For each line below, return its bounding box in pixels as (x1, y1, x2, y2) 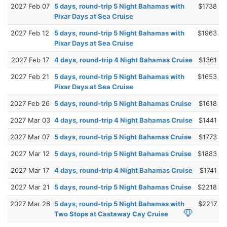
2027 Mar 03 (10, 116, 50, 124)
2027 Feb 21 (11, 72, 49, 81)
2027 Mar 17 (11, 166, 49, 174)
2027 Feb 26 (10, 99, 50, 107)
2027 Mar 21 (10, 182, 50, 191)
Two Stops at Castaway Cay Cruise (54, 209, 168, 218)
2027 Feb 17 (11, 55, 49, 64)
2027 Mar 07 (10, 132, 50, 141)
